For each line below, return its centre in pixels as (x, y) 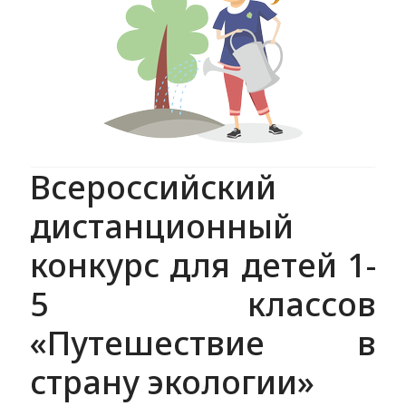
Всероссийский (153, 187)
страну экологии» (172, 382)
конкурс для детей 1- (203, 265)
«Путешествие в (203, 343)
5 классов (203, 304)
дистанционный (161, 226)
